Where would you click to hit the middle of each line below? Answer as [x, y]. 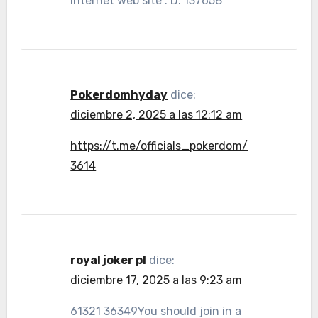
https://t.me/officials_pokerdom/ [159, 146]
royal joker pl [109, 260]
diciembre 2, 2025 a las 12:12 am [157, 115]
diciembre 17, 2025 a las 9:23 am [157, 280]
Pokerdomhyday [119, 95]
